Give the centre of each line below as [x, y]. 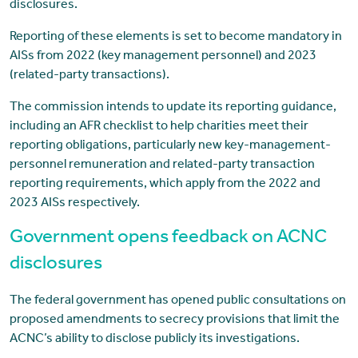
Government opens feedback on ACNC [168, 239]
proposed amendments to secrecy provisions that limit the [174, 321]
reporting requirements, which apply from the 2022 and [165, 185]
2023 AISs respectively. [74, 204]
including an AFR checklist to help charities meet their [159, 127]
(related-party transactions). [89, 76]
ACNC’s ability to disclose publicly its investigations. [154, 340]
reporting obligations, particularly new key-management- [170, 147]
